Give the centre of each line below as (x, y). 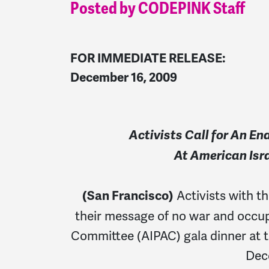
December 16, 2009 (124, 77)
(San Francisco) (128, 196)
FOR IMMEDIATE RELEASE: (148, 58)
